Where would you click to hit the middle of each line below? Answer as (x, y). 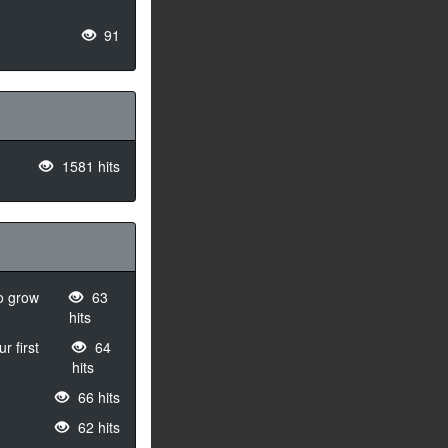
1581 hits (89, 166)
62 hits (97, 427)
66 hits (97, 397)
